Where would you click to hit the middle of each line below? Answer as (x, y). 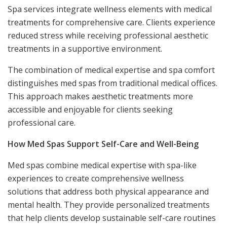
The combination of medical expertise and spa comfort (111, 70)
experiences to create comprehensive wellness (96, 178)
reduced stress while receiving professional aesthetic (108, 35)
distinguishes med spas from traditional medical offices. (112, 83)
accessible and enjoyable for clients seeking (90, 109)
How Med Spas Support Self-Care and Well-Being (103, 144)
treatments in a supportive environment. (85, 48)
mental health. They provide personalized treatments (109, 204)
